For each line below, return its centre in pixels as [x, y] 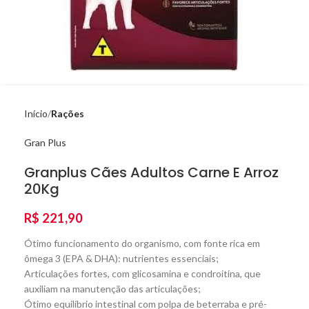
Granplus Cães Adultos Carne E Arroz [151, 172]
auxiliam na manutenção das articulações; [112, 289]
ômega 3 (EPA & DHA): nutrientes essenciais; [121, 258]
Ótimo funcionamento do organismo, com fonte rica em [142, 243]
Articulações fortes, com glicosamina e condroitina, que [142, 273]
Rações [68, 113]
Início [36, 113]
